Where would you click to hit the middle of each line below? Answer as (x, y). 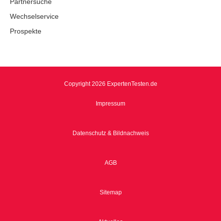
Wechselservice (34, 17)
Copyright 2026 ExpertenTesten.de (110, 84)
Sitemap (110, 193)
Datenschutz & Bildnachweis (110, 133)
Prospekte (26, 31)
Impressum (110, 104)
